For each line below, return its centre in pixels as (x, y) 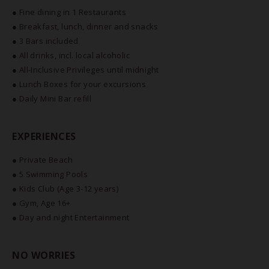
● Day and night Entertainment (71, 217)
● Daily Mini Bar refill (52, 98)
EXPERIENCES (44, 136)
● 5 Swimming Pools (50, 174)
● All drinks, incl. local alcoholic (71, 55)
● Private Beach (42, 160)
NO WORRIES (44, 255)
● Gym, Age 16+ (41, 203)
